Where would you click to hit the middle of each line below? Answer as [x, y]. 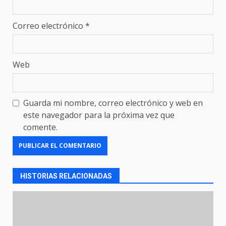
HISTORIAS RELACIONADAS [66, 176]
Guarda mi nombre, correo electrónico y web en [113, 103]
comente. [40, 127]
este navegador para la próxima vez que [99, 115]
